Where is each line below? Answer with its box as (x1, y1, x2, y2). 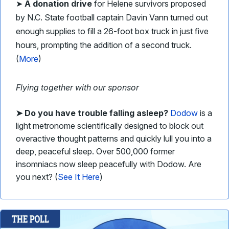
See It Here (58, 172, 100, 182)
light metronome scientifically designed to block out (16, 121, 203, 131)
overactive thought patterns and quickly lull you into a (16, 133, 212, 144)
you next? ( (16, 172, 58, 182)
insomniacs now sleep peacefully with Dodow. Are (16, 159, 201, 169)
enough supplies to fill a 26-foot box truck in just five (16, 26, 209, 36)
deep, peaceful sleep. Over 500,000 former (16, 146, 175, 156)
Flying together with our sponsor (16, 82, 139, 93)
